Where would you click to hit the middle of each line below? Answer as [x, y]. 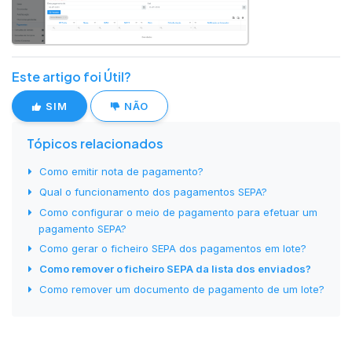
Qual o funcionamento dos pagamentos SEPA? [153, 192]
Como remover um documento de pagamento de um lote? [182, 290]
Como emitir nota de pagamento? [121, 172]
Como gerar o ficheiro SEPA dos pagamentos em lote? [173, 249]
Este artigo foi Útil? [71, 77]
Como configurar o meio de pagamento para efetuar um [178, 213]
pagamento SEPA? [82, 229]
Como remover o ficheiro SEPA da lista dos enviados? [175, 269]
